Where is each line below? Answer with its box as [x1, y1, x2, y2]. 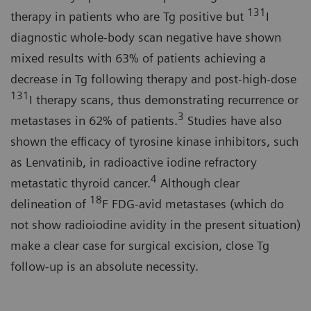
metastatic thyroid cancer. [10, 175, 151, 190]
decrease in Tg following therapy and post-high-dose [10, 71, 296, 86]
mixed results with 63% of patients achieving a [10, 50, 266, 65]
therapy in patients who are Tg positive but [10, 8, 247, 24]
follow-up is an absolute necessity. [10, 258, 199, 274]
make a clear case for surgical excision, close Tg [10, 237, 269, 253]
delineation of [10, 196, 90, 211]
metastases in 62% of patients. [10, 112, 178, 128]
